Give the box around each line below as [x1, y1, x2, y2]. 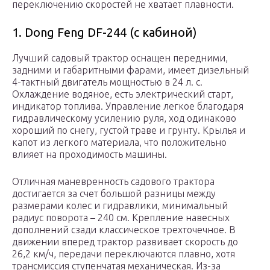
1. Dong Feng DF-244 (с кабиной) [12, 25, 197, 40]
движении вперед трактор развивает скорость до [12, 236, 238, 248]
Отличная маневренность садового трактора [12, 176, 215, 187]
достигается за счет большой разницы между [12, 188, 216, 199]
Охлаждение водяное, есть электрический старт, [12, 89, 233, 100]
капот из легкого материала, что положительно [12, 137, 227, 148]
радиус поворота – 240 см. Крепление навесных [12, 212, 230, 224]
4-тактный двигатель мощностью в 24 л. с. [12, 77, 202, 88]
